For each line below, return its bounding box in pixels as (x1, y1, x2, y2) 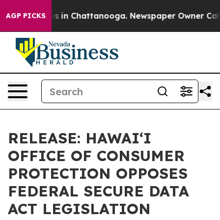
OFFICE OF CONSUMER (8, 146, 185, 165)
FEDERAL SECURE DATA (8, 182, 189, 200)
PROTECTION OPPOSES (8, 164, 188, 183)
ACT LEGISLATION (8, 199, 151, 218)
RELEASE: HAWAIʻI (8, 129, 151, 147)
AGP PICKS (6, 11, 46, 20)
